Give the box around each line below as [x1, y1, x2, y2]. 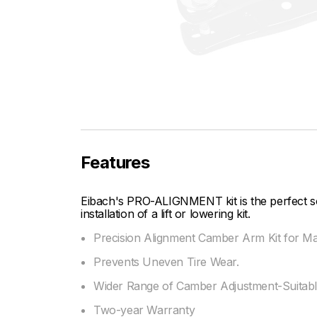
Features [81, 152, 150, 173]
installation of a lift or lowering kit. [81, 207, 250, 221]
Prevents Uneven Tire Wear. [93, 255, 239, 269]
